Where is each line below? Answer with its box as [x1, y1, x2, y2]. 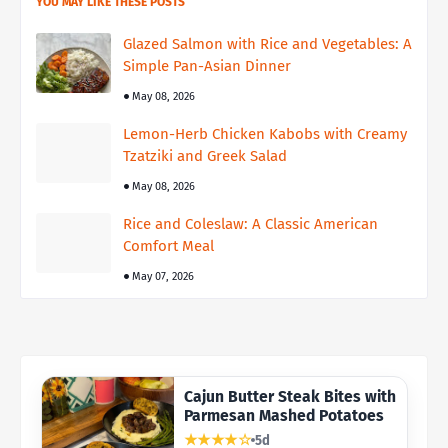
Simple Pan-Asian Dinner [123, 57, 291, 76]
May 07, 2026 [132, 270, 194, 284]
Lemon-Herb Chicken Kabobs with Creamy [123, 125, 407, 144]
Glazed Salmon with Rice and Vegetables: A [123, 35, 412, 54]
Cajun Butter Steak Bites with [183, 387, 396, 407]
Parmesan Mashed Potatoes [183, 406, 384, 426]
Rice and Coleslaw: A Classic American [123, 215, 378, 234]
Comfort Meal [123, 237, 214, 256]
